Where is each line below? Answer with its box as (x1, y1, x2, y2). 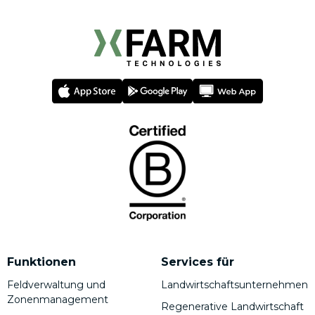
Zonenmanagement (7, 293, 108, 307)
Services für (161, 255, 234, 269)
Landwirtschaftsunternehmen (161, 278, 308, 292)
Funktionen (7, 255, 76, 269)
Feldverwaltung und (7, 278, 105, 292)
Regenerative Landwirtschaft (161, 300, 304, 314)
